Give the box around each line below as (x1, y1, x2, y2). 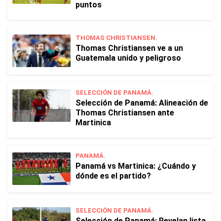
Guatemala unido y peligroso (75, 53, 181, 63)
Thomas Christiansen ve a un (75, 43, 183, 53)
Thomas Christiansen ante (75, 108, 174, 117)
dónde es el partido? (75, 171, 151, 181)
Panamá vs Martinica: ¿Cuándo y (75, 161, 196, 171)
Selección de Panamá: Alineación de (75, 98, 208, 108)
